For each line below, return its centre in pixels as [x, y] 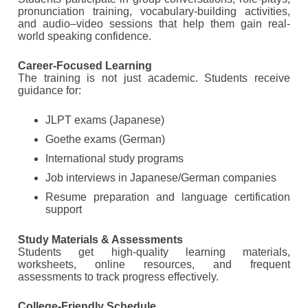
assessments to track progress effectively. [118, 277]
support [64, 210]
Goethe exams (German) [105, 140]
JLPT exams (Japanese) [105, 120]
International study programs [114, 159]
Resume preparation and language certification [168, 197]
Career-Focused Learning [85, 66]
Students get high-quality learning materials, [154, 252]
